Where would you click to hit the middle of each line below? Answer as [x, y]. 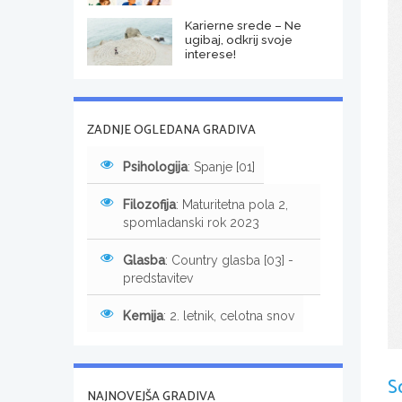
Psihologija [155, 166]
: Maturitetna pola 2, [232, 204]
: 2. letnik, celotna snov [229, 315]
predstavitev [158, 278]
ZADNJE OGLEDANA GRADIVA [171, 130]
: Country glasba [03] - [229, 260]
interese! [210, 53]
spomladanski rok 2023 [191, 222]
